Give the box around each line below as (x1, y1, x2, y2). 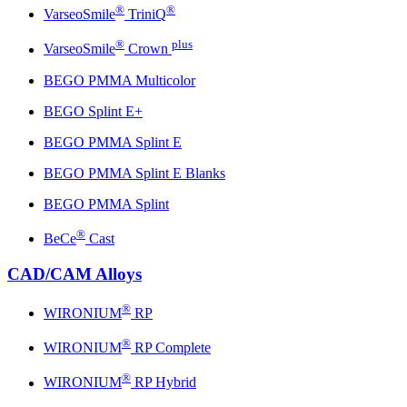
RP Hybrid (131, 374, 196, 391)
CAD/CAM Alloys (7, 263, 142, 283)
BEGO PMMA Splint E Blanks (44, 164, 225, 181)
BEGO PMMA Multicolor (44, 72, 195, 88)
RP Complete (131, 340, 211, 356)
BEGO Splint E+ (44, 103, 143, 119)
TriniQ (124, 6, 166, 23)
